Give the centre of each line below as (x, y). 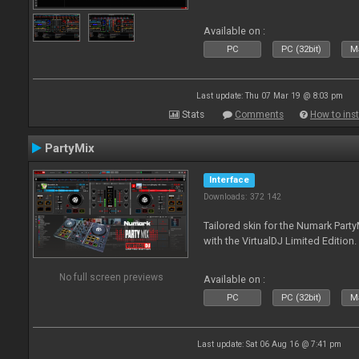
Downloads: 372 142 (243, 197)
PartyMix (70, 148)
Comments (259, 115)
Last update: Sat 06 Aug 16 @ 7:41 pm (269, 344)
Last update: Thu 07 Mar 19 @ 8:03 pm (269, 96)
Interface (230, 180)
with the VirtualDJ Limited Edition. (280, 241)
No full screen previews (111, 277)
